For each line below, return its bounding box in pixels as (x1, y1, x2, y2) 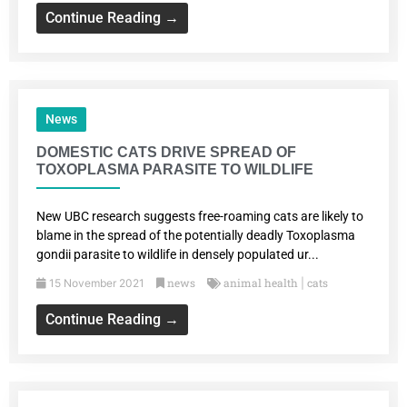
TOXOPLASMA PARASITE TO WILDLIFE (36, 162, 313, 178)
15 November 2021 (46, 276, 147, 291)
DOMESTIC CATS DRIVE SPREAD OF (36, 144, 296, 161)
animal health (223, 275, 298, 291)
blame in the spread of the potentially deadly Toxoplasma (36, 228, 355, 243)
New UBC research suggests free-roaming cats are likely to (36, 209, 363, 224)
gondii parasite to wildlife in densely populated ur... (36, 247, 319, 263)
